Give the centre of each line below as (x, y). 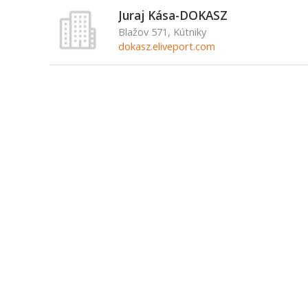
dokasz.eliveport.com (166, 46)
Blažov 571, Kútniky (162, 32)
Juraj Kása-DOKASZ (173, 15)
